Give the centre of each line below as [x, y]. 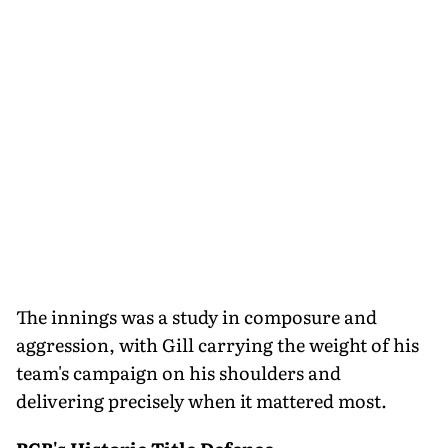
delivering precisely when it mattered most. [201, 400]
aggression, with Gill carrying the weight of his [217, 344]
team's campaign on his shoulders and [178, 372]
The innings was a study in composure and [196, 316]
